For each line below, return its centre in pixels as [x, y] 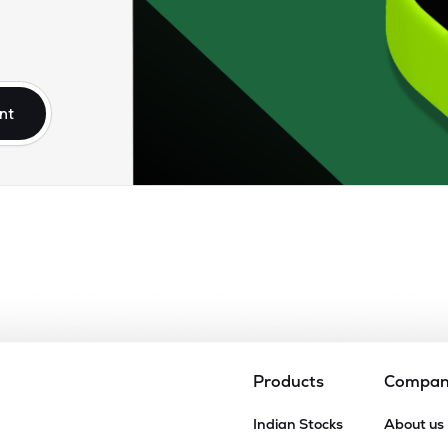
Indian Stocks [297, 424]
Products [288, 381]
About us [413, 424]
